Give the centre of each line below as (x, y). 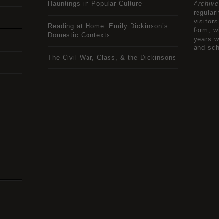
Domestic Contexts (79, 35)
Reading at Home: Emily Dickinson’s (108, 26)
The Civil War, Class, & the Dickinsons (112, 57)
